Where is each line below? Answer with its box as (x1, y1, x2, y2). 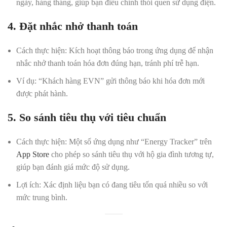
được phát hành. (16, 89, 68, 98)
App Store (16, 150, 49, 159)
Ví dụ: (16, 77, 36, 85)
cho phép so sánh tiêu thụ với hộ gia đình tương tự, (49, 150, 214, 159)
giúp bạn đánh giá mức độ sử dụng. (16, 163, 130, 171)
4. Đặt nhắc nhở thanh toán (8, 20, 138, 32)
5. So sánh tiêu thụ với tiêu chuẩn (8, 111, 166, 124)
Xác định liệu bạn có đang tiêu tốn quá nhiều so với (41, 180, 208, 189)
